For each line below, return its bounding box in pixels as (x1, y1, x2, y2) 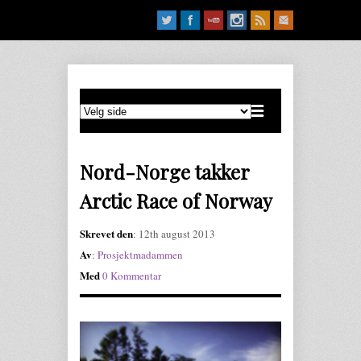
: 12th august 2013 (133, 226, 215, 241)
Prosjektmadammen (98, 247, 183, 262)
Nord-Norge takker (80, 159, 249, 185)
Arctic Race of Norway (80, 188, 272, 214)
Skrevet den (80, 226, 133, 241)
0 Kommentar (102, 268, 161, 283)
